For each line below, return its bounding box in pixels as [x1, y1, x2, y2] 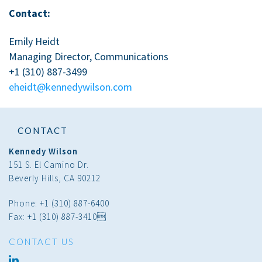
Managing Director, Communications [9, 49, 168, 63]
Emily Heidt [9, 34, 60, 48]
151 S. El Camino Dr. [9, 158, 89, 170]
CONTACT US [9, 236, 74, 247]
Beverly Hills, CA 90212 [9, 172, 101, 184]
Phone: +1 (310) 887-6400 [9, 197, 109, 209]
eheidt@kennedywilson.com [9, 80, 132, 94]
